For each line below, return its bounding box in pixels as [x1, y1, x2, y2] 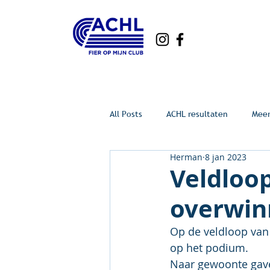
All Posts [110, 108, 142, 119]
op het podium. [170, 240, 248, 255]
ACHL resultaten [166, 108, 228, 119]
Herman [170, 151, 202, 163]
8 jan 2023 [205, 151, 246, 163]
